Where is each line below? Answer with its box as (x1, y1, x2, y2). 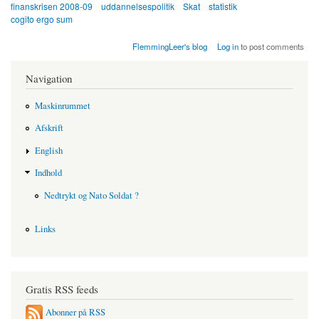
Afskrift (34, 122, 63, 135)
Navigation (26, 71, 72, 86)
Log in (217, 41, 239, 53)
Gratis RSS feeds (26, 281, 98, 296)
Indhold (34, 167, 62, 179)
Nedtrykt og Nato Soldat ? (43, 189, 139, 202)
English (34, 144, 63, 157)
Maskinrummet (34, 99, 90, 112)
